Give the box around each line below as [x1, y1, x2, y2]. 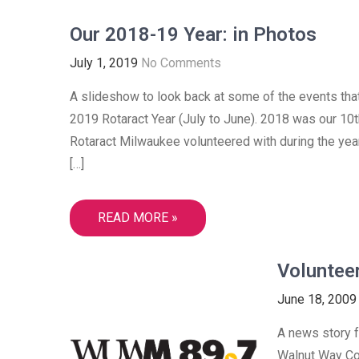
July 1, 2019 [70, 55, 138, 71]
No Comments [141, 55, 221, 71]
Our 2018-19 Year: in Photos [70, 23, 317, 46]
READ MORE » [98, 210, 178, 225]
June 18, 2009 [277, 292, 357, 307]
